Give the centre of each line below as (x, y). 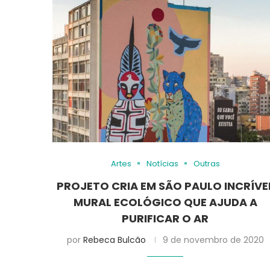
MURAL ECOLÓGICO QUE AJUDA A (165, 202)
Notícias (162, 163)
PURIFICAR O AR (165, 218)
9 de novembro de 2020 (213, 240)
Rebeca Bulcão (114, 240)
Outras (206, 163)
